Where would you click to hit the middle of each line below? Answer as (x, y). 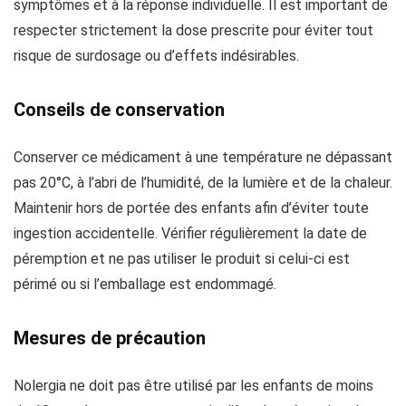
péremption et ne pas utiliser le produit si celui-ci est (182, 259)
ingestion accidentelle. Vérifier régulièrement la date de (190, 233)
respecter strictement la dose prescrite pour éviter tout (193, 30)
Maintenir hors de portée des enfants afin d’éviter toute (191, 208)
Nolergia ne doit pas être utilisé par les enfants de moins (193, 386)
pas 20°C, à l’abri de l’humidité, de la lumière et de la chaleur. (203, 183)
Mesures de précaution (110, 338)
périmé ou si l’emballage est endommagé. (145, 284)
